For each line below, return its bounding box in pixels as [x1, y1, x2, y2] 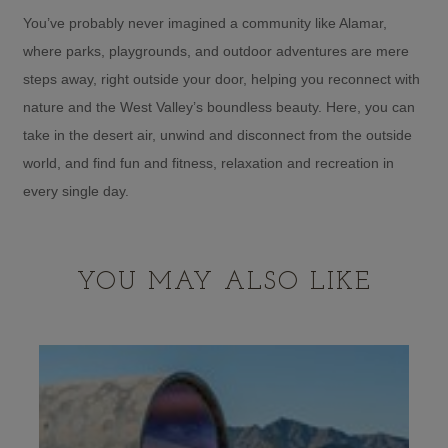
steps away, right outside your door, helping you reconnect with [23, 70, 420, 87]
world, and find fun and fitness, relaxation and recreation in [23, 154, 394, 171]
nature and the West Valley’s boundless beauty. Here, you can [23, 98, 415, 115]
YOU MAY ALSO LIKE [76, 269, 372, 295]
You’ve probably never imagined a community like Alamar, [23, 14, 387, 31]
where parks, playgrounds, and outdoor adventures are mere [23, 42, 409, 59]
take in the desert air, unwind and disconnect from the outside [23, 126, 412, 143]
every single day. [23, 182, 129, 199]
